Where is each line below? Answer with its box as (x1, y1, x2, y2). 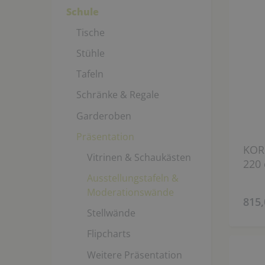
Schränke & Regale (76, 88, 159, 102)
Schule (66, 5, 99, 18)
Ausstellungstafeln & (86, 172, 179, 185)
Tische (76, 25, 105, 39)
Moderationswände (86, 186, 174, 199)
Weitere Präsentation (86, 248, 182, 261)
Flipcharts (86, 227, 131, 241)
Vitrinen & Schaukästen (86, 150, 191, 164)
